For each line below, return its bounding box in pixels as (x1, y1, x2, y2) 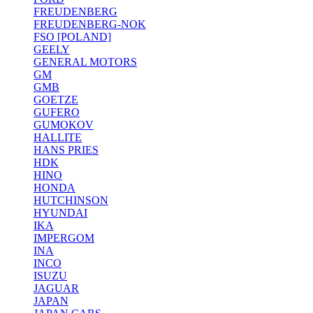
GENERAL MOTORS (34, 56, 137, 68)
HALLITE (34, 131, 82, 144)
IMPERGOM (34, 232, 94, 245)
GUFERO (34, 106, 80, 119)
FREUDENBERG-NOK (34, 18, 146, 31)
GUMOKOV (34, 119, 94, 131)
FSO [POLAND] (34, 31, 111, 43)
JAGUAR (34, 282, 79, 295)
